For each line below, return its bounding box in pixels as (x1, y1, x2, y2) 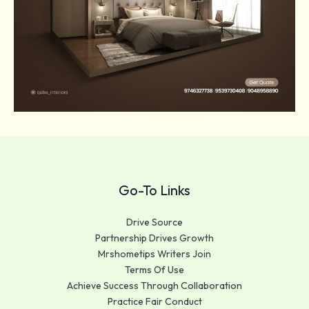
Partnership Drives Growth (95, 231, 214, 244)
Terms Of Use (125, 263, 184, 276)
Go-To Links (119, 181, 190, 199)
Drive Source (126, 215, 183, 228)
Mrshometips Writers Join (98, 247, 211, 260)
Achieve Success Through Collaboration (67, 279, 242, 292)
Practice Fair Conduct (107, 295, 202, 308)
